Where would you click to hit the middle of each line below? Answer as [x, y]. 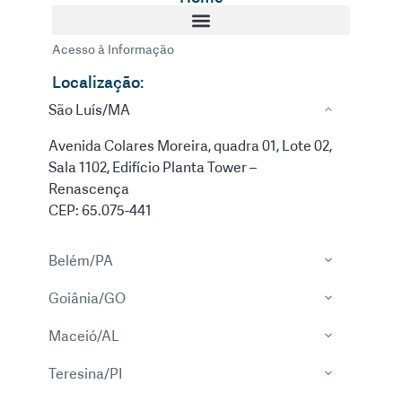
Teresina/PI [86, 373]
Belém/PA [81, 260]
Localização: [98, 83]
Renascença [89, 189]
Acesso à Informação [113, 50]
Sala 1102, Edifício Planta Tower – [153, 168]
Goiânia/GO [87, 298]
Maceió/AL [84, 336]
